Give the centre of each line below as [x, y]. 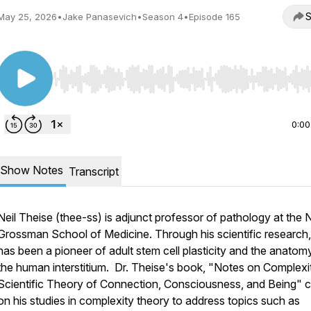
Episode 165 [215, 17]
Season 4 [163, 17]
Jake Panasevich [100, 17]
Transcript [94, 171]
